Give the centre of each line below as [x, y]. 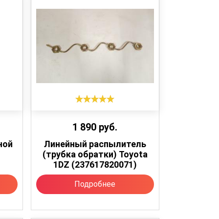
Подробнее [95, 184]
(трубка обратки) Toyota [95, 154]
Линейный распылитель [95, 144]
